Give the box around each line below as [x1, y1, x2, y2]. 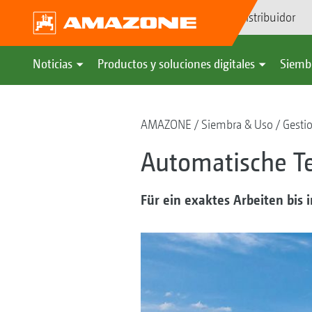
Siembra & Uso [201, 117, 273, 132]
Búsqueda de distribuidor [173, 10, 295, 24]
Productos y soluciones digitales [97, 56, 255, 71]
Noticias [33, 56, 72, 71]
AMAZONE [140, 117, 192, 132]
